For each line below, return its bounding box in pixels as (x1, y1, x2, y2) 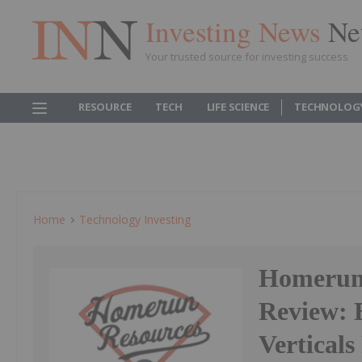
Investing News (145, 11, 328, 50)
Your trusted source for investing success (145, 48, 348, 64)
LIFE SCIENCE (206, 99, 270, 114)
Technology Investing (79, 212, 191, 227)
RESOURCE (78, 99, 132, 114)
